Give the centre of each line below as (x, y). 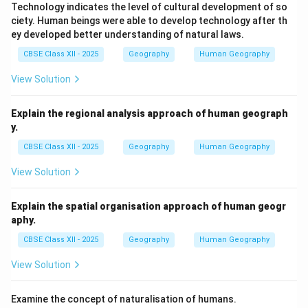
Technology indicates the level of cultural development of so (149, 7)
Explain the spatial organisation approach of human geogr (148, 207)
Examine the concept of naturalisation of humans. (124, 299)
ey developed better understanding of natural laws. (128, 35)
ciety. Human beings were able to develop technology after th (149, 21)
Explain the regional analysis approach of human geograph (150, 114)
